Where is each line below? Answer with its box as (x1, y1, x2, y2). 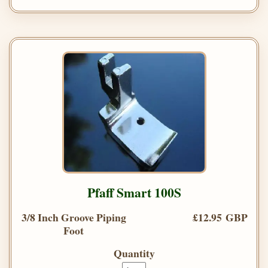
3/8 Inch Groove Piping (21, 209, 126, 225)
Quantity (113, 245, 155, 261)
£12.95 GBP (193, 209, 248, 225)
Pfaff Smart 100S (87, 182, 181, 202)
